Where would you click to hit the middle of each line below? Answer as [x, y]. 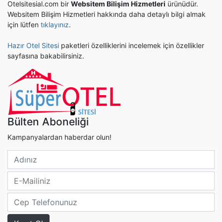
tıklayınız [55, 25]
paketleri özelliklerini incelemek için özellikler [132, 46]
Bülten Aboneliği [48, 122]
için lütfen [24, 25]
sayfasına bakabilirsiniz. [46, 56]
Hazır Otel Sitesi [33, 46]
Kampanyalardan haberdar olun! [59, 137]
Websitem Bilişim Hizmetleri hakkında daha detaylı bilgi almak [107, 14]
